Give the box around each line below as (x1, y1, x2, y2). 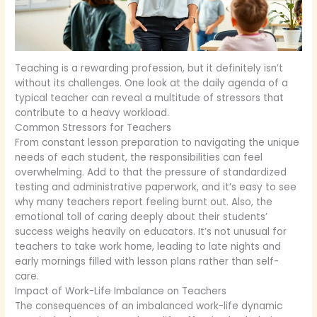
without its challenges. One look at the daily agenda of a (15, 76, 289, 91)
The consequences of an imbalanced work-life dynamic (15, 299, 283, 313)
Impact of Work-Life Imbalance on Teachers (15, 284, 227, 299)
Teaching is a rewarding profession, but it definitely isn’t (15, 62, 284, 76)
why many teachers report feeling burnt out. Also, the (15, 195, 273, 209)
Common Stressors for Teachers (15, 121, 172, 135)
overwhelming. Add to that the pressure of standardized (15, 166, 287, 180)
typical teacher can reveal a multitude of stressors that (15, 91, 284, 105)
